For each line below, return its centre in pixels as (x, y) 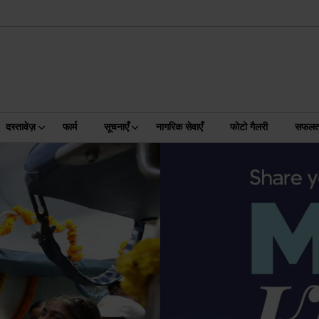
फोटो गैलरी (249, 127)
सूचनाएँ (116, 127)
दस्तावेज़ (20, 127)
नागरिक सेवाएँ (179, 127)
